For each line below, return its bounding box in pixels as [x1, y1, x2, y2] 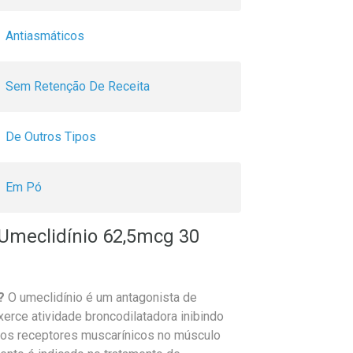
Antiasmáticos [6, 28, 84, 44]
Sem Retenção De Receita [6, 79, 150, 95]
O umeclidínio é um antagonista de [5, 290, 197, 306]
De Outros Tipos [6, 129, 96, 145]
